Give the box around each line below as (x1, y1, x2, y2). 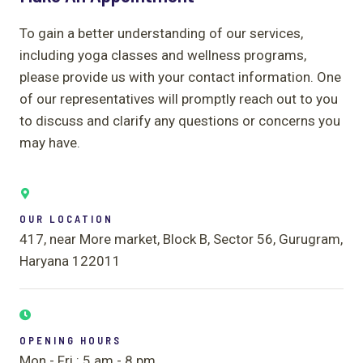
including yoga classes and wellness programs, (19, 46, 306, 63)
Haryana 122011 (19, 252, 121, 269)
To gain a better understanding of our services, (19, 24, 303, 41)
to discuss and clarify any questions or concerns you (19, 112, 340, 129)
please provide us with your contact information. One (19, 68, 341, 85)
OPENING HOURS (19, 333, 122, 347)
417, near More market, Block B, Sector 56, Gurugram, (19, 230, 343, 247)
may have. (19, 134, 80, 151)
